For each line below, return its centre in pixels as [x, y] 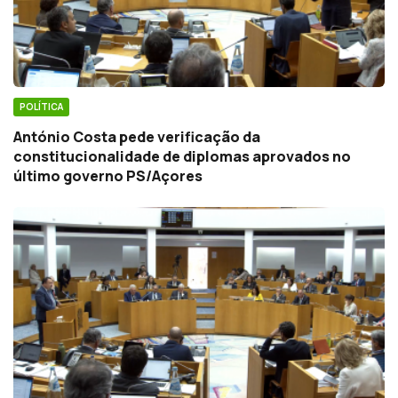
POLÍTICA [41, 106]
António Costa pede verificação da [137, 136]
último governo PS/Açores [108, 175]
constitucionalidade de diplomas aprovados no [182, 156]
